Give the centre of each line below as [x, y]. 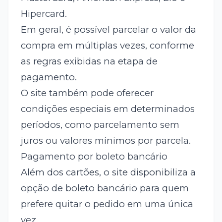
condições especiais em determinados [108, 109]
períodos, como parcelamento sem [100, 125]
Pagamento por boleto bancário [94, 157]
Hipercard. [44, 14]
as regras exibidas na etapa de [89, 61]
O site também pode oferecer [87, 93]
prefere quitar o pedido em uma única [107, 204]
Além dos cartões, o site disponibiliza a [108, 172]
